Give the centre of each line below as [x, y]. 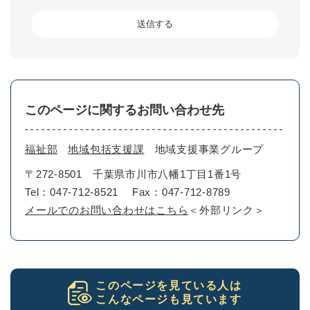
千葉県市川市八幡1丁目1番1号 [167, 174]
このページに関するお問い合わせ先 [125, 110]
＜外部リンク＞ [227, 210]
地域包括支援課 [106, 149]
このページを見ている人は [169, 285]
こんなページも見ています [169, 299]
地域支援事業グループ [209, 149]
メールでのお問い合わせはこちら [107, 210]
